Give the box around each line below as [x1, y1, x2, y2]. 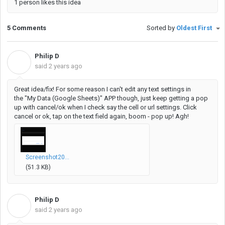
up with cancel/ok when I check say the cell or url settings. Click [14, 103, 197, 111]
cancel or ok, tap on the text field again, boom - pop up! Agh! [14, 112, 189, 120]
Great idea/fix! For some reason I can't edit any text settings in [14, 85, 191, 93]
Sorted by [147, 24, 176, 32]
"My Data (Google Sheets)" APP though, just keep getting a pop [25, 94, 208, 102]
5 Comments [7, 24, 46, 32]
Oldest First [176, 24, 213, 32]
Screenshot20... [26, 153, 69, 161]
